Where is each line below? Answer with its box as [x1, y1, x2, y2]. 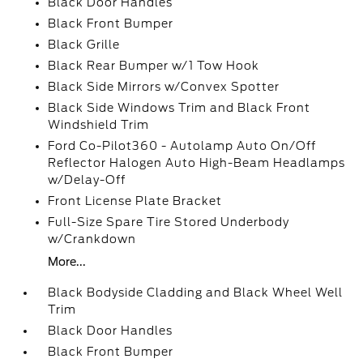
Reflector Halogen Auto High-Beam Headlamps [48, 156, 346, 169]
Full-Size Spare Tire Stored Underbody [48, 216, 290, 228]
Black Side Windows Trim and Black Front [48, 101, 311, 114]
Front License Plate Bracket [48, 194, 223, 207]
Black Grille [48, 38, 121, 51]
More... [48, 255, 87, 268]
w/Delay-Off [48, 173, 126, 186]
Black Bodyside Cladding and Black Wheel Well [48, 286, 344, 299]
